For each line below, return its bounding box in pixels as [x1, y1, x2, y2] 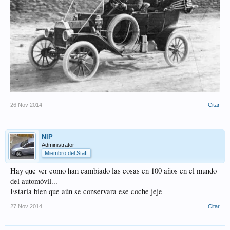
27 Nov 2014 [10, 203, 42, 209]
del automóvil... [10, 176, 57, 186]
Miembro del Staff [45, 149, 88, 156]
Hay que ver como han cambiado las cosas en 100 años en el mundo [10, 165, 217, 176]
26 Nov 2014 [10, 101, 42, 108]
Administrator [42, 141, 74, 148]
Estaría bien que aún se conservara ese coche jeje [10, 186, 162, 196]
